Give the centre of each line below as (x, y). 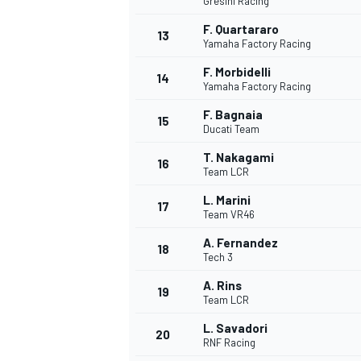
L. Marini (227, 200)
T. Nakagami (239, 158)
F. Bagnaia (233, 115)
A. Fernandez (241, 243)
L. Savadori (235, 328)
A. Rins (222, 286)
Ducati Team (231, 129)
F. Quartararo (241, 29)
